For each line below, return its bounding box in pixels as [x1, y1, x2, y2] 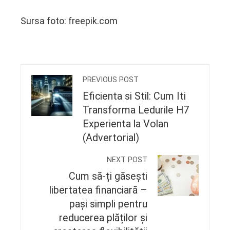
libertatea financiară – [49, 184, 147, 196]
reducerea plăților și [59, 212, 147, 224]
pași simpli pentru [69, 198, 147, 210]
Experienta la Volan [83, 118, 168, 130]
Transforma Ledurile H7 [83, 104, 189, 116]
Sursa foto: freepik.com [21, 15, 118, 26]
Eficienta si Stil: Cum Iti [83, 90, 186, 102]
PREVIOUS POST [83, 75, 139, 84]
